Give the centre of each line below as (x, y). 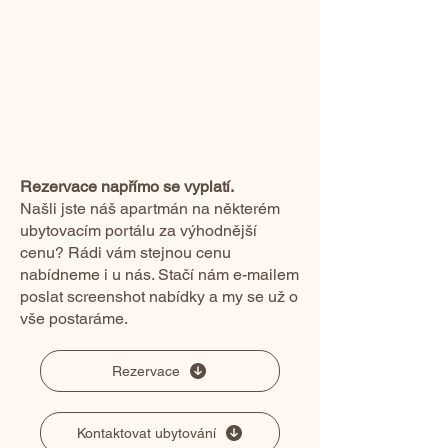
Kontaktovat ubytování (146, 433)
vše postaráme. (74, 318)
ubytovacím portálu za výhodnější (138, 230)
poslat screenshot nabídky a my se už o (159, 296)
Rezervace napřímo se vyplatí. (127, 186)
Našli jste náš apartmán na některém (150, 208)
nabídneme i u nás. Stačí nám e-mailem (159, 274)
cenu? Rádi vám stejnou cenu (125, 252)
